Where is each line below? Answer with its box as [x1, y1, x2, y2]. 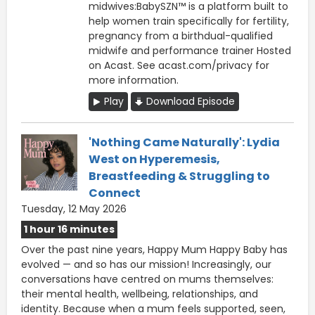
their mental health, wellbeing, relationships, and [21, 286, 258, 301]
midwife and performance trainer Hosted [89, 43, 291, 58]
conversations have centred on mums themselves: [21, 271, 274, 286]
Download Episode [146, 94, 235, 108]
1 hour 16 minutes [24, 221, 115, 236]
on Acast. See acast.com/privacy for [89, 58, 269, 72]
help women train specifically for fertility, [89, 13, 289, 28]
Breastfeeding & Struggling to [89, 167, 270, 184]
